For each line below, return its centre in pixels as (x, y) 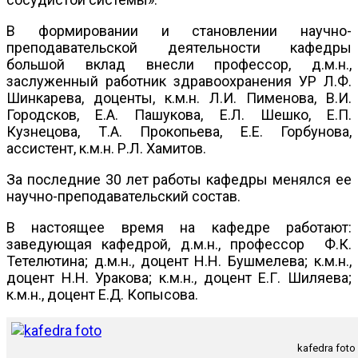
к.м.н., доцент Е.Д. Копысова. (102, 295)
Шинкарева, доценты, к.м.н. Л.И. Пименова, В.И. (179, 98)
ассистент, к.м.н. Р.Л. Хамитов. (106, 149)
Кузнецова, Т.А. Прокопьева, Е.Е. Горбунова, (179, 132)
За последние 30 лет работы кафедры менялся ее (179, 180)
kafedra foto (326, 348)
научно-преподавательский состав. (123, 197)
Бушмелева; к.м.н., (290, 261)
